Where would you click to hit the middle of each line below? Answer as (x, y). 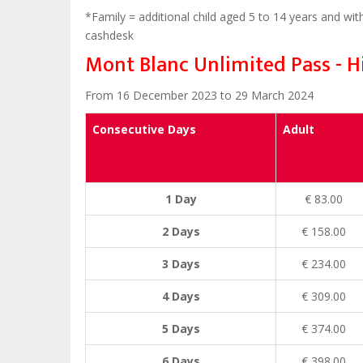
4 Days (181, 297)
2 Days (181, 232)
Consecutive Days (144, 130)
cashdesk (109, 36)
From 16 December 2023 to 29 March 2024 (199, 96)
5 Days (181, 329)
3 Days (181, 264)
